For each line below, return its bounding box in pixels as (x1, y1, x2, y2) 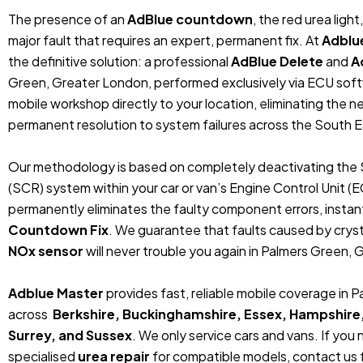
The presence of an (8, 10, 127, 28)
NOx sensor (8, 241, 83, 259)
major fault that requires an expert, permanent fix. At (8, 31, 322, 49)
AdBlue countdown (127, 10, 253, 28)
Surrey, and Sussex (8, 326, 132, 344)
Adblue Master (8, 284, 104, 301)
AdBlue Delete (231, 52, 323, 70)
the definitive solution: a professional (8, 52, 231, 70)
